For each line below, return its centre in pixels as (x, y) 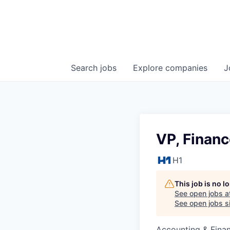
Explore (149, 68)
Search (85, 68)
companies (186, 68)
